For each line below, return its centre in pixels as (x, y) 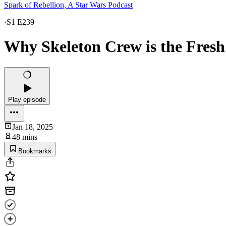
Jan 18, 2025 (33, 127)
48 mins (25, 137)
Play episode (27, 99)
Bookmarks (35, 151)
